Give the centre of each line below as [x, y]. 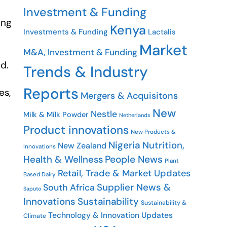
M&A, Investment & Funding [80, 52]
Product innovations [76, 130]
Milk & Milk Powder [56, 115]
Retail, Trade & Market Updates [124, 173]
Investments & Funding [66, 32]
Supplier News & [134, 187]
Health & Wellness [63, 160]
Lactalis [162, 32]
